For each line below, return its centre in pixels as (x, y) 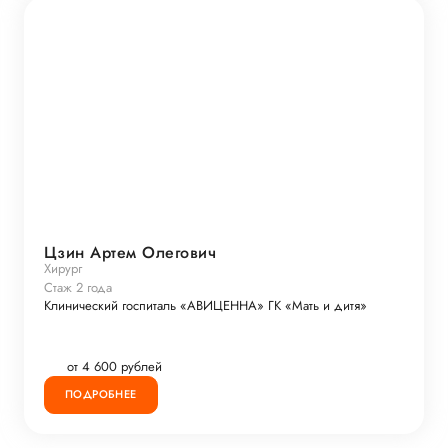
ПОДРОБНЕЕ (101, 394)
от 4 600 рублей (114, 367)
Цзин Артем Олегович (130, 252)
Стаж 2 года (78, 287)
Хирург (63, 268)
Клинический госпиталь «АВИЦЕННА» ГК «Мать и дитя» (205, 305)
